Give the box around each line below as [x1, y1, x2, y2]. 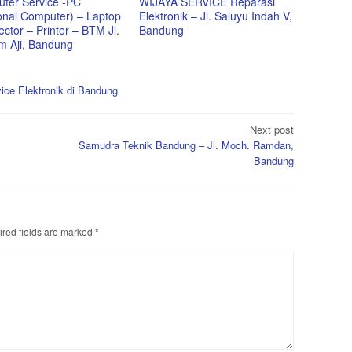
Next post [250, 122, 294, 137]
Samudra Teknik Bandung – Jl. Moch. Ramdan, [79, 137, 294, 153]
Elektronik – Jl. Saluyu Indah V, [139, 7, 293, 24]
